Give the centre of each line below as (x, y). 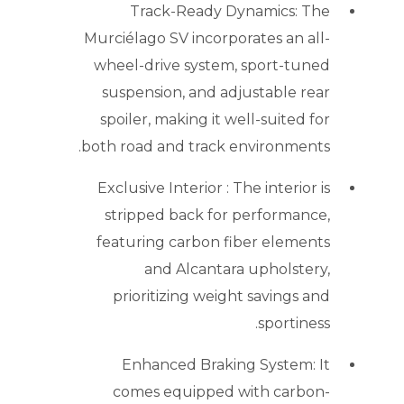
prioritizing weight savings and (221, 297)
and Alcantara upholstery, (237, 270)
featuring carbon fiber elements (213, 243)
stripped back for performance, (217, 216)
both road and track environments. (206, 147)
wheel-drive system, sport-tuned (212, 66)
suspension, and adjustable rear (216, 93)
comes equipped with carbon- (221, 392)
